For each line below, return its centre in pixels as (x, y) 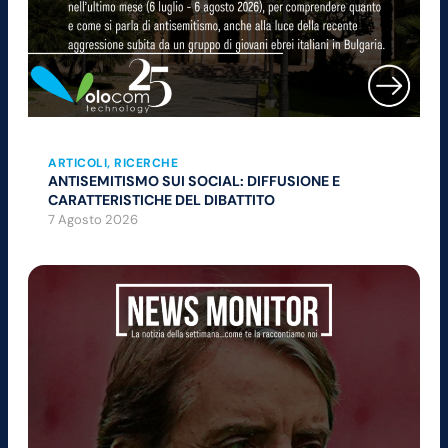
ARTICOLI (77, 162)
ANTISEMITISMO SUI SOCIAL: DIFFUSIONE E (194, 180)
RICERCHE (146, 162)
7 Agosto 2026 (93, 219)
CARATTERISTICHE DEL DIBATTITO (161, 199)
